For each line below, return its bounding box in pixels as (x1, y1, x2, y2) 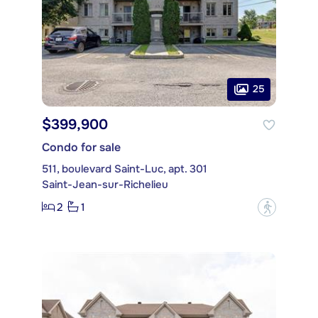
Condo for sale (42, 139, 121, 155)
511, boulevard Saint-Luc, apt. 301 (42, 161, 207, 176)
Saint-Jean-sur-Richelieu (42, 177, 168, 192)
